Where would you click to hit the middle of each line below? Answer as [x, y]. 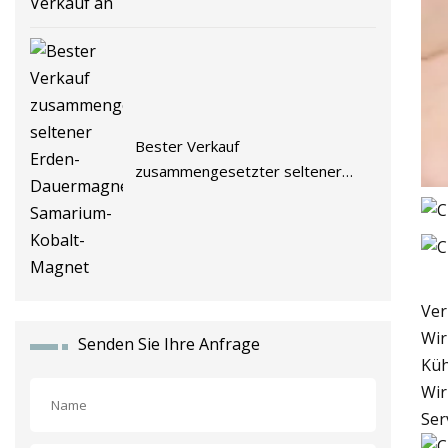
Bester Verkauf [187, 146]
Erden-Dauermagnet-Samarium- [246, 196]
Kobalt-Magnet [187, 221]
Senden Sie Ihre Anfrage [169, 343]
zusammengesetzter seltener [239, 171]
